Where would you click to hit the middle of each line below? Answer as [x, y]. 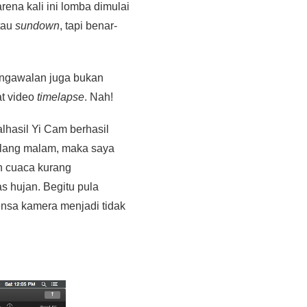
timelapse [61, 97]
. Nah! [99, 97]
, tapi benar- [88, 26]
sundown [37, 26]
